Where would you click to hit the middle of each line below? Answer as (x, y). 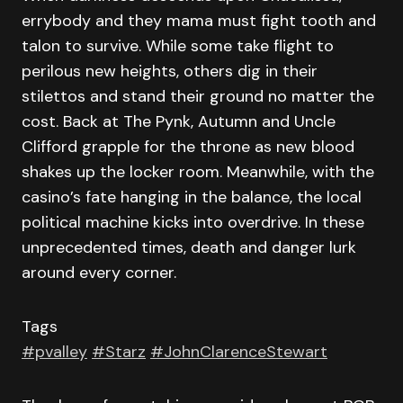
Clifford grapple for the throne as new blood (188, 147)
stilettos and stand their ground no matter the (198, 96)
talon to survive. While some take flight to (178, 46)
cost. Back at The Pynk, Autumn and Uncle (179, 121)
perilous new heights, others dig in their (170, 71)
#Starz (119, 352)
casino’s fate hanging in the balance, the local (192, 197)
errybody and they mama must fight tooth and (199, 21)
